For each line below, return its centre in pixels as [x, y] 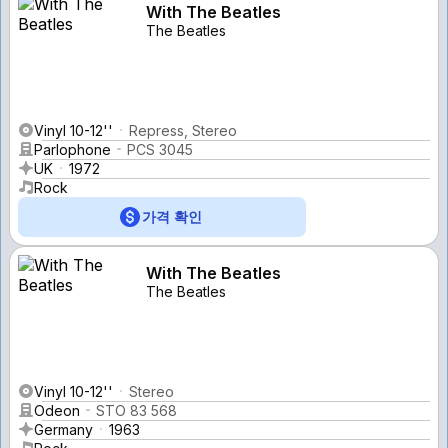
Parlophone [72, 149]
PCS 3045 [160, 149]
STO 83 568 [136, 410]
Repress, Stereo [183, 130]
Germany [63, 429]
